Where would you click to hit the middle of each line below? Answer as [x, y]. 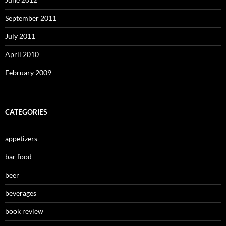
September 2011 [31, 18]
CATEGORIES [26, 111]
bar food [18, 156]
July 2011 [20, 36]
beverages [21, 193]
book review [24, 211]
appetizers [21, 138]
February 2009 [28, 72]
